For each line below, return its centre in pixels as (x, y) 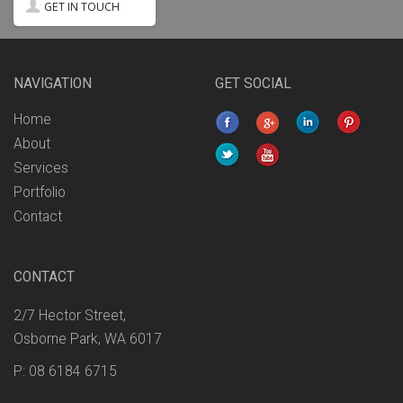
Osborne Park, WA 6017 (88, 339)
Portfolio (40, 192)
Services (41, 168)
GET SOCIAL (253, 83)
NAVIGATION (53, 83)
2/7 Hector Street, (70, 315)
